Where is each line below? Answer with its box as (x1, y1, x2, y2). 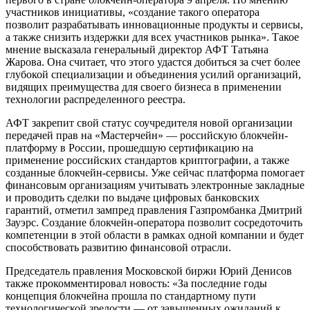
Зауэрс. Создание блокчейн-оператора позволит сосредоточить (6, 216, 302, 228)
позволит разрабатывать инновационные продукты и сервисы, (6, 18, 303, 30)
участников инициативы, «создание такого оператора (6, 6, 259, 18)
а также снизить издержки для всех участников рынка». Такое (6, 30, 299, 43)
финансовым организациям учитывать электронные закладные (6, 179, 304, 191)
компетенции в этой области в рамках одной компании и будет (6, 228, 304, 241)
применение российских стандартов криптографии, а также (6, 154, 289, 166)
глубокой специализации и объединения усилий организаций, (6, 68, 301, 80)
